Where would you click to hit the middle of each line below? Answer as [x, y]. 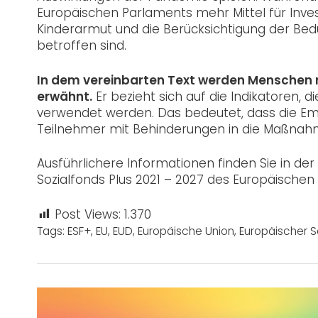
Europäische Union [186, 231]
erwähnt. [65, 96]
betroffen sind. [82, 46]
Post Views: [88, 214]
